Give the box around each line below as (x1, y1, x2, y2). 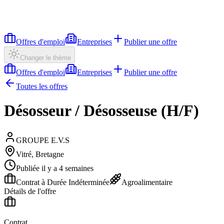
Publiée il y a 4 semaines (16, 163, 93, 172)
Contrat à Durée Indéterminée (16, 177, 109, 186)
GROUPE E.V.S (16, 135, 69, 144)
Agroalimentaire (121, 177, 172, 186)
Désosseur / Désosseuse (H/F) (4, 101, 199, 120)
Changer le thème (20, 54, 71, 61)
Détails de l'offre (4, 186, 56, 195)
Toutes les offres (16, 82, 67, 90)
